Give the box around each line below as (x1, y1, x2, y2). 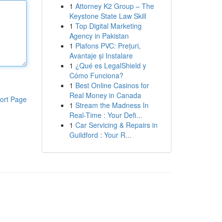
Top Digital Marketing (75, 21, 142, 31)
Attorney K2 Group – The (75, 1, 154, 11)
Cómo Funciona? (69, 70, 123, 80)
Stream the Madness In (75, 100, 149, 110)
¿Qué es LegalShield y (75, 60, 146, 70)
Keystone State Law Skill (69, 11, 146, 21)
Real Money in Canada (69, 90, 141, 100)
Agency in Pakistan (69, 31, 129, 41)
